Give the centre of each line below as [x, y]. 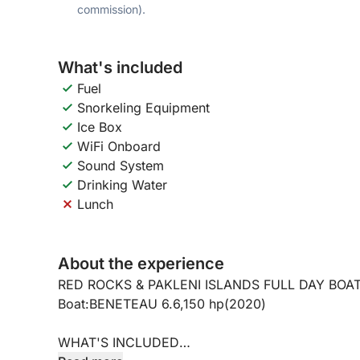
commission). [111, 9]
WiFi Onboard [119, 146]
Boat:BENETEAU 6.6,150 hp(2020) [162, 304]
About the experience [141, 264]
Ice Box [100, 127]
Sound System [121, 166]
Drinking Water [122, 185]
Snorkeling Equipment [143, 108]
